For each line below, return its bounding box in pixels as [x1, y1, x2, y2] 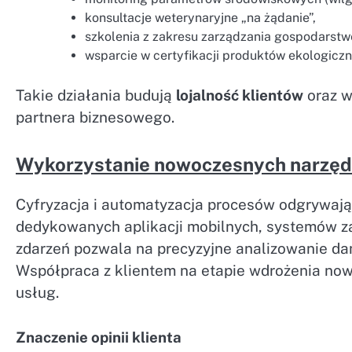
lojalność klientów [176, 86, 303, 104]
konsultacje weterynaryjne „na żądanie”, [85, 9, 316, 25]
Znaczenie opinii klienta [16, 328, 181, 346]
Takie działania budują [16, 86, 176, 104]
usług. [16, 284, 59, 302]
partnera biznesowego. [16, 108, 174, 126]
